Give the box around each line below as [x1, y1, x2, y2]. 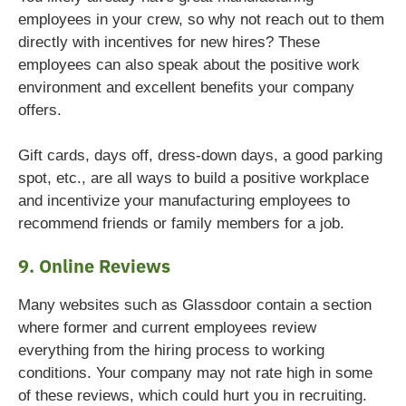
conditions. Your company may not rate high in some [18, 363, 372, 382]
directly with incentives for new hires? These [18, 33, 320, 51]
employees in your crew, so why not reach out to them [18, 10, 384, 28]
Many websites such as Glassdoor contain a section [18, 295, 372, 314]
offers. [18, 101, 66, 119]
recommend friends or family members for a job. [18, 214, 344, 232]
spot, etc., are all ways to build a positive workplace [18, 169, 369, 187]
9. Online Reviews [18, 252, 170, 278]
